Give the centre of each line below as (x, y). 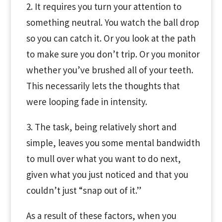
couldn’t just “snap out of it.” (83, 190)
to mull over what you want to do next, (103, 159)
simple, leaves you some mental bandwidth (113, 143)
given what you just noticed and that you (107, 174)
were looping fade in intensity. (86, 102)
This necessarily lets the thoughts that (103, 86)
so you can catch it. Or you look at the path (111, 38)
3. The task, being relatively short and (101, 127)
